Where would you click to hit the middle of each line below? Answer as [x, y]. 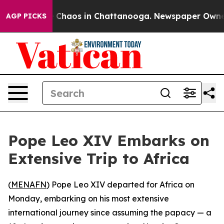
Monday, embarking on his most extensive [88, 198]
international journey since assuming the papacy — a [110, 212]
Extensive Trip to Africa [99, 158]
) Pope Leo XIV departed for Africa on [120, 184]
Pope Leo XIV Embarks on [109, 140]
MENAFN [29, 184]
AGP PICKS [26, 16]
